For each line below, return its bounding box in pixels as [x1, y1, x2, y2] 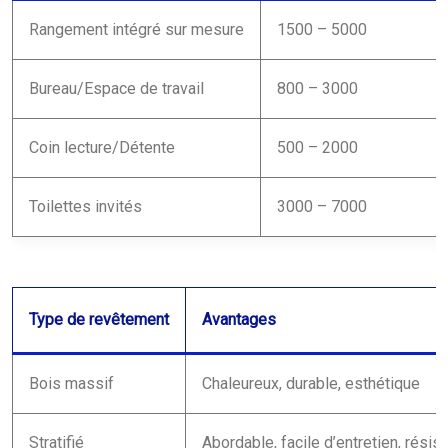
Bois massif [29, 373, 114, 393]
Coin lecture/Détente [29, 137, 175, 157]
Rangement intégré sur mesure [29, 19, 244, 39]
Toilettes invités [29, 196, 142, 216]
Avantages [202, 309, 276, 329]
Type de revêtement [29, 309, 169, 329]
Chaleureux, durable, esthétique [202, 373, 420, 393]
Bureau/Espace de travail [29, 78, 204, 98]
